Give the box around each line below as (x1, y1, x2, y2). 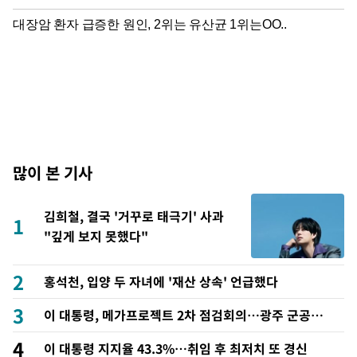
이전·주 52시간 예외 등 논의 (44, 325, 198, 345)
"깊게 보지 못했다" (44, 226, 148, 245)
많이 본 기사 (13, 161, 92, 184)
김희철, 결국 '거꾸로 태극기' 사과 (44, 206, 224, 226)
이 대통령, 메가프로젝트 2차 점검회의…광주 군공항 (44, 305, 323, 325)
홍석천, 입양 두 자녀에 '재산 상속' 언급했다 (44, 272, 278, 292)
